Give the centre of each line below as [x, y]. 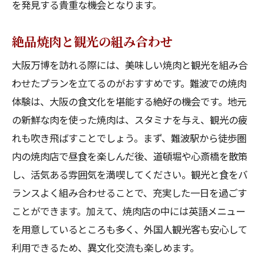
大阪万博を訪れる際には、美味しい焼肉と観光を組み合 [130, 65]
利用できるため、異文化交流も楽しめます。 [105, 247]
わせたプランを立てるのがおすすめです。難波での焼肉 [129, 83]
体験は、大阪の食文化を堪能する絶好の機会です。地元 [129, 101]
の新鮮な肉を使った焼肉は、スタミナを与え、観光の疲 [130, 120]
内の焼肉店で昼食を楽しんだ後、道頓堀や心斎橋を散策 [130, 156]
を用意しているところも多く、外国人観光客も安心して [130, 229]
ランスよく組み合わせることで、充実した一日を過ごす [129, 193]
